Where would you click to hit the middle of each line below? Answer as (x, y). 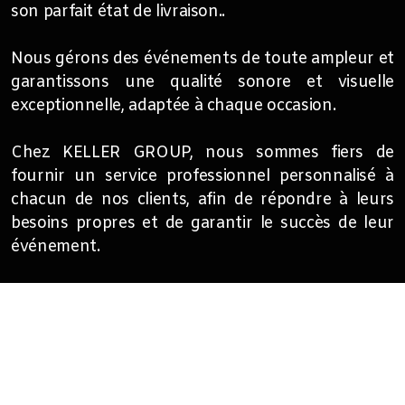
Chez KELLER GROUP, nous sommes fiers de (202, 153)
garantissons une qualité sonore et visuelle (202, 83)
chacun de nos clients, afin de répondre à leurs (202, 200)
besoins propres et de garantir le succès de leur (202, 224)
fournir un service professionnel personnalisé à (202, 177)
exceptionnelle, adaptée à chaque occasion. (174, 106)
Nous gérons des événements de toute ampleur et (202, 59)
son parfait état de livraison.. (120, 12)
